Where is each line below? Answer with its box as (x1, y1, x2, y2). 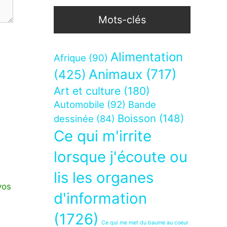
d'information (54, 190, 147, 208)
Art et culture (54, 85, 121, 98)
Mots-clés (98, 14, 146, 26)
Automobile (54, 99, 104, 111)
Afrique (54, 52, 86, 64)
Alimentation (110, 50, 183, 65)
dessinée (54, 113, 94, 125)
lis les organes (54, 169, 154, 187)
